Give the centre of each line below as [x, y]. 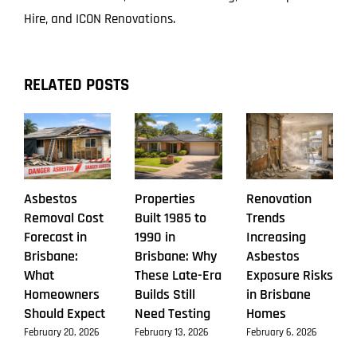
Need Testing [173, 313]
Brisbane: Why [176, 256]
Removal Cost [64, 218]
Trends [265, 218]
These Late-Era [178, 275]
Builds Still [165, 294]
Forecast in [55, 237]
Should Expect [65, 313]
